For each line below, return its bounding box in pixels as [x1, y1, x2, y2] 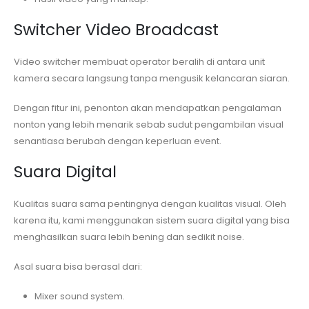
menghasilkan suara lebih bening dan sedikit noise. [14, 230, 244, 244]
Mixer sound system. [34, 289, 125, 303]
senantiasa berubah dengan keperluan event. [14, 134, 221, 148]
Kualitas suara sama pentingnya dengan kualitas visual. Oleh [14, 197, 286, 211]
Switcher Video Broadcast [14, 19, 219, 41]
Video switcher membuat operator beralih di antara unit [14, 55, 265, 69]
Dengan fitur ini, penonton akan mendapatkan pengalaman [14, 101, 281, 114]
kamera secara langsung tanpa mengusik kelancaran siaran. [14, 72, 290, 86]
